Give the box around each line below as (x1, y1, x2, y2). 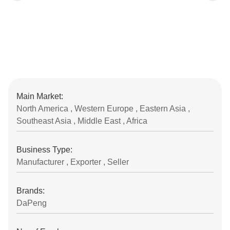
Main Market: (16, 92, 63, 101)
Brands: (16, 186, 45, 195)
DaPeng (16, 199, 47, 207)
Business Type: (16, 145, 72, 154)
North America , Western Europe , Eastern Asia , (16, 104, 190, 113)
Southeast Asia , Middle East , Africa (16, 117, 147, 125)
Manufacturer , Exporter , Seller (16, 158, 129, 166)
